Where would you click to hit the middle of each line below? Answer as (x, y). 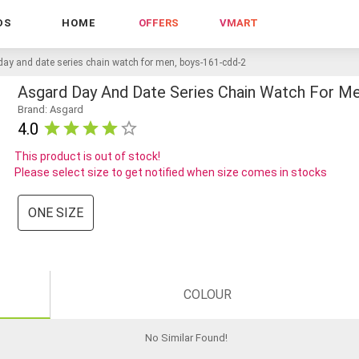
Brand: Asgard (50, 109)
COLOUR (208, 294)
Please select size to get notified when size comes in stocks (170, 172)
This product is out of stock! (87, 156)
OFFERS (159, 23)
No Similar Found (185, 337)
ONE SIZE (55, 212)
